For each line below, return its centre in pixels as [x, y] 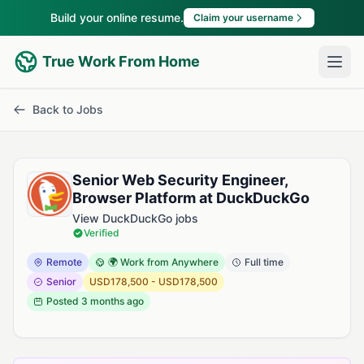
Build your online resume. [117, 17]
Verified [102, 233]
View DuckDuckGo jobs [135, 218]
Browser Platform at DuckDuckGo [191, 198]
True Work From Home [121, 61]
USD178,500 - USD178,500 [154, 282]
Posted [64, 301]
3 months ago [113, 301]
